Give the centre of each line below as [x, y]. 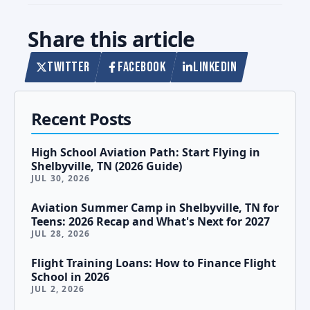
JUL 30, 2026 [61, 179]
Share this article [111, 39]
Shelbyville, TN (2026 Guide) [107, 166]
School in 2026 [70, 277]
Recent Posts [81, 119]
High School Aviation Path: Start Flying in [146, 153]
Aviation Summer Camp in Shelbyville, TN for [155, 208]
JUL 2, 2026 [58, 289]
